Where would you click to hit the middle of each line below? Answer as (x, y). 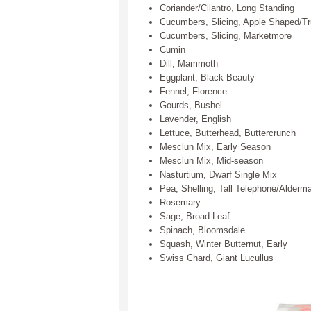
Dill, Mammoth (189, 64)
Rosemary (180, 202)
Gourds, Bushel (191, 105)
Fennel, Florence (193, 91)
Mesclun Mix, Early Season (215, 147)
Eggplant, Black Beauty (207, 77)
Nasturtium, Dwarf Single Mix (218, 175)
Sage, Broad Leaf (195, 216)
